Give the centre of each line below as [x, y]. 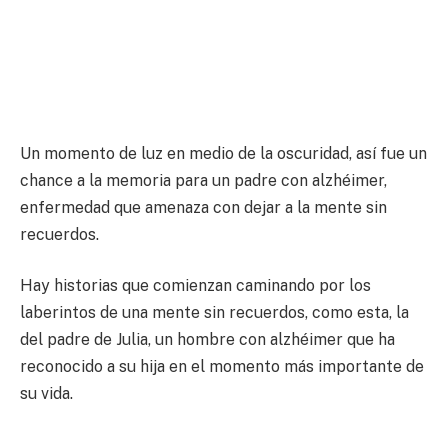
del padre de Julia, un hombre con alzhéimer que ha [207, 340]
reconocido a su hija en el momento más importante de [222, 367]
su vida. [46, 394]
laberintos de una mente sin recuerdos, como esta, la [214, 313]
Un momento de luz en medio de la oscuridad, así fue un [223, 153]
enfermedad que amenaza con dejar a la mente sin [203, 207]
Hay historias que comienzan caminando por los [195, 286]
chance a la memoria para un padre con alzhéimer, [203, 180]
